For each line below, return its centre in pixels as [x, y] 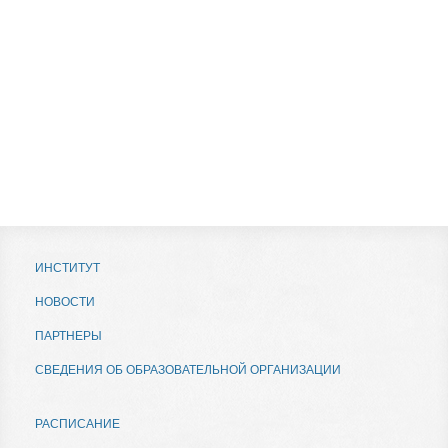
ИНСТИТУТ [67, 268]
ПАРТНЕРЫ [68, 336]
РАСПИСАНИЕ [77, 424]
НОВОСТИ [65, 302]
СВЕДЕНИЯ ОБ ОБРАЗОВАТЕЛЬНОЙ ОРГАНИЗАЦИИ [188, 370]
